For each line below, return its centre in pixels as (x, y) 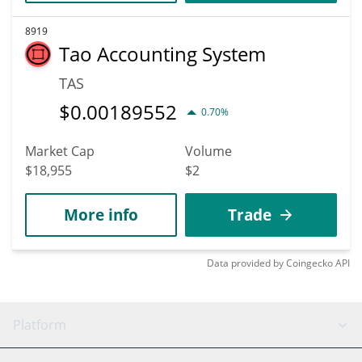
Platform (40, 324)
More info (101, 214)
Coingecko (309, 263)
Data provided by (245, 263)
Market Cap (60, 151)
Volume (208, 151)
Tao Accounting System (162, 53)
